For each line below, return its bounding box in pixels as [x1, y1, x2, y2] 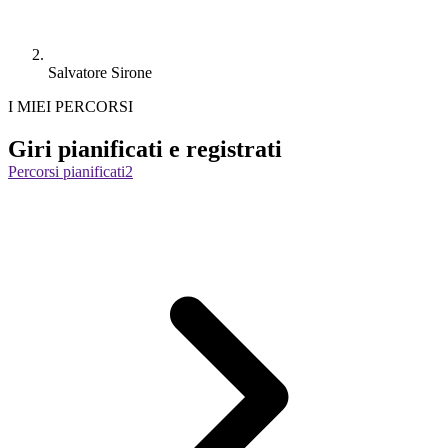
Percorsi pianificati [8, 162, 125, 180]
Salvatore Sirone [48, 63, 152, 81]
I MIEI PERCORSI [8, 97, 133, 115]
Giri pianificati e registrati [8, 135, 282, 162]
